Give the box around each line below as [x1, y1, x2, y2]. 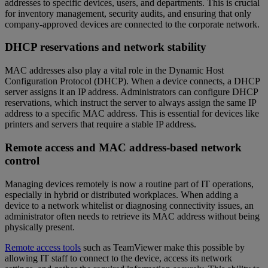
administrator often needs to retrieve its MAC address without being [5, 211, 260, 221]
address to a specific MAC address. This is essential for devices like [5, 108, 259, 119]
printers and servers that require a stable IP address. [5, 119, 196, 130]
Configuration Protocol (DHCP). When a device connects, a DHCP [5, 76, 260, 87]
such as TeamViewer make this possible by [81, 242, 245, 252]
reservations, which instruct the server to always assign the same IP [5, 98, 256, 108]
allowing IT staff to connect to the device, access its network [5, 252, 232, 263]
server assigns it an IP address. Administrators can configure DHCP [5, 87, 258, 98]
